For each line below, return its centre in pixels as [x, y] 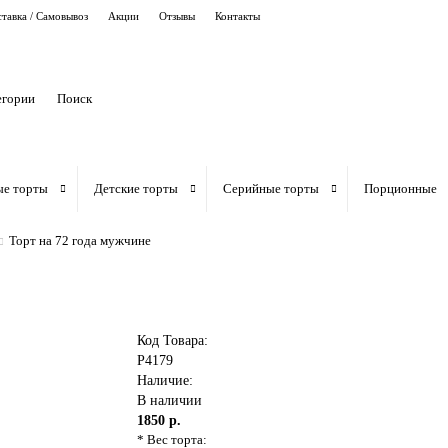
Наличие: [165, 380]
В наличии [170, 400]
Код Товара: [173, 340]
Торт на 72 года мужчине [80, 240]
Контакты [237, 16]
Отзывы [177, 16]
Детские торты [135, 188]
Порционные [400, 188]
